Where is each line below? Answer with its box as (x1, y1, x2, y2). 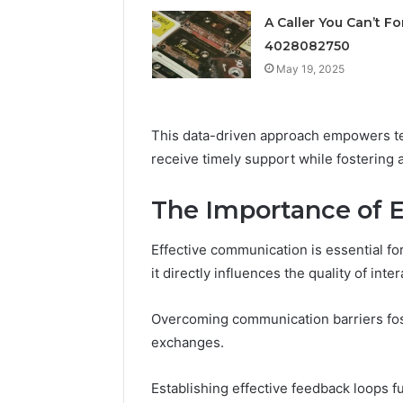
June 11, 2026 (336, 4, 400, 17)
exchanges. (151, 334, 224, 352)
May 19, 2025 (275, 61, 345, 76)
